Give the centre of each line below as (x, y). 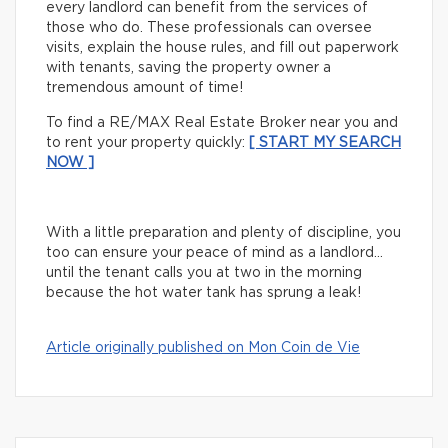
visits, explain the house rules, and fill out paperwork (222, 47)
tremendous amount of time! (144, 87)
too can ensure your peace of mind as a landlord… (214, 252)
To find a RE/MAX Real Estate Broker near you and (222, 122)
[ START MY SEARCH (325, 142)
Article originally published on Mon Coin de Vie (203, 347)
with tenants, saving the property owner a (188, 67)
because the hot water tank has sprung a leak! (203, 292)
